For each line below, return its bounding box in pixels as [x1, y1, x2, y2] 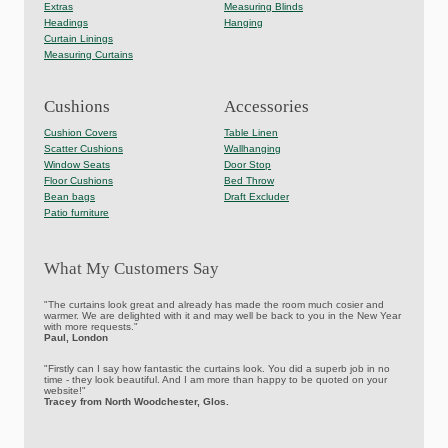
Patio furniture [44, 207, 109, 218]
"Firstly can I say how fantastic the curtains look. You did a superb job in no [44, 363, 390, 374]
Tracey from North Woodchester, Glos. [44, 396, 229, 407]
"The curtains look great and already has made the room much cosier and [44, 299, 384, 310]
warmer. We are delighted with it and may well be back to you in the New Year [44, 310, 401, 321]
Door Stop [224, 159, 271, 170]
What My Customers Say [44, 259, 219, 278]
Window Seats [44, 159, 110, 170]
